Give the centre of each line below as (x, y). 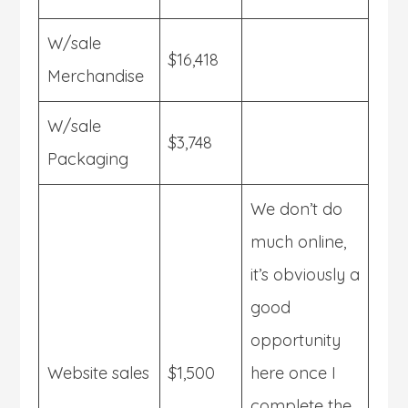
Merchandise (96, 76)
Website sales (99, 372)
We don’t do (297, 209)
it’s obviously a (306, 274)
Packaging (88, 158)
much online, (299, 241)
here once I (294, 372)
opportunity (296, 340)
